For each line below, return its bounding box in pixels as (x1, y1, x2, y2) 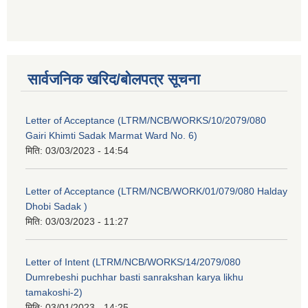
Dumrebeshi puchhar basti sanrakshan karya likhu (25, 272, 243, 283)
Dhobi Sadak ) (25, 201, 87, 212)
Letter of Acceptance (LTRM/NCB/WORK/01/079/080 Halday (25, 186, 287, 197)
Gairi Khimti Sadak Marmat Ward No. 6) (25, 130, 197, 142)
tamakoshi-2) (25, 287, 82, 298)
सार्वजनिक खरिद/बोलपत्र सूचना (27, 71, 200, 89)
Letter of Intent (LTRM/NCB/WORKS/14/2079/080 (25, 256, 241, 268)
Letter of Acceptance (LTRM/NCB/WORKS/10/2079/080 (25, 115, 266, 126)
